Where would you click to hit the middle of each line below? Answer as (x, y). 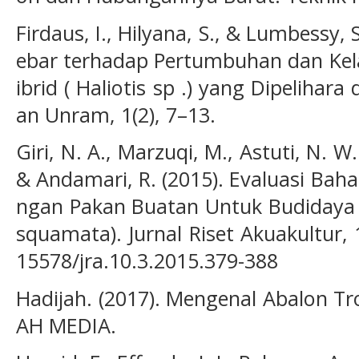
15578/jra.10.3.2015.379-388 (147, 261)
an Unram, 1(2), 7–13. (116, 114)
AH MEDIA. (66, 325)
